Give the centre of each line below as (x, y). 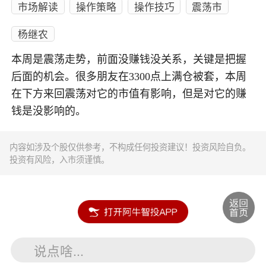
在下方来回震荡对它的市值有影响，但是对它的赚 (129, 94)
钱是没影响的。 (49, 111)
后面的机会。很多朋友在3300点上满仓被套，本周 (129, 76)
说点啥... (59, 250)
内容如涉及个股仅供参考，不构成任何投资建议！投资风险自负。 (130, 147)
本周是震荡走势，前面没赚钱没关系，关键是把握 (129, 59)
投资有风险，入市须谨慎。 (60, 159)
